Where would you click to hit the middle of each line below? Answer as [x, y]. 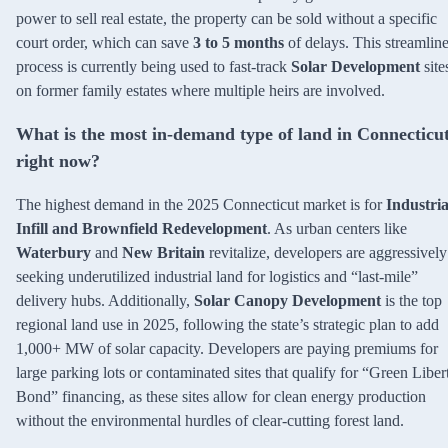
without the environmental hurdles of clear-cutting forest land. [210, 420]
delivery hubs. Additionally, [105, 300]
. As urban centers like [337, 228]
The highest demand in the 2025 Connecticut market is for [201, 204]
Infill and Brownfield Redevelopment [141, 228]
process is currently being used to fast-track [153, 66]
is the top [411, 300]
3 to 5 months [238, 42]
